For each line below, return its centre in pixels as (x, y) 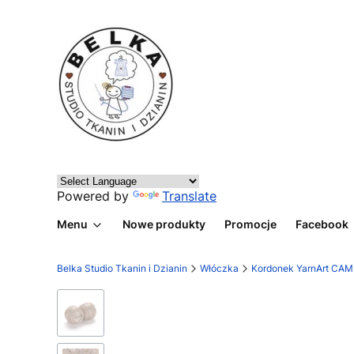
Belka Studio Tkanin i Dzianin (122, 268)
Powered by (95, 196)
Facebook (322, 224)
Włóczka (219, 268)
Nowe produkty (164, 224)
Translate (189, 196)
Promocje (250, 224)
